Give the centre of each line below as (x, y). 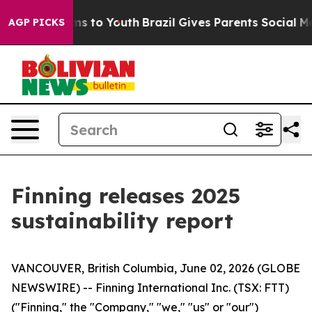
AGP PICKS (37, 22)
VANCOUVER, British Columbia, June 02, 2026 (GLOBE (156, 268)
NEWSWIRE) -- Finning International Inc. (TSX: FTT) (150, 288)
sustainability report (122, 221)
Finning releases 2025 (126, 196)
